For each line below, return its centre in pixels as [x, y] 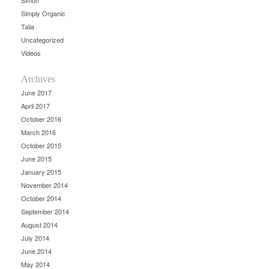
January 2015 [41, 172]
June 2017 [36, 93]
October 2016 [41, 119]
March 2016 [38, 132]
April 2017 [35, 106]
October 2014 [41, 198]
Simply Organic [43, 14]
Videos [31, 53]
